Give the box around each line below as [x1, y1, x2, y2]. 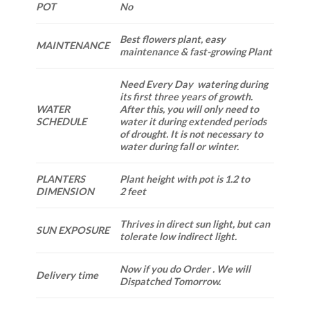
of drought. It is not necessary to [119, 128, 263, 140]
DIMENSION [35, 185, 94, 198]
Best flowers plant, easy [119, 33, 226, 46]
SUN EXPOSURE [35, 224, 109, 237]
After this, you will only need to [119, 103, 259, 116]
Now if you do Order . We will [119, 263, 250, 275]
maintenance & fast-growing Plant [119, 46, 272, 58]
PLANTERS [35, 173, 85, 185]
